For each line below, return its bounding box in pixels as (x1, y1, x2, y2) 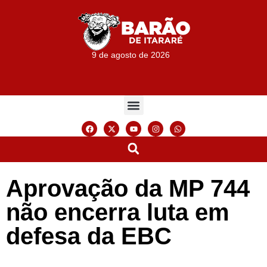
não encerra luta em (6, 198, 229, 225)
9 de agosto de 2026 (92, 50, 170, 60)
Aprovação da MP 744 (6, 175, 250, 201)
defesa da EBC (6, 222, 172, 249)
